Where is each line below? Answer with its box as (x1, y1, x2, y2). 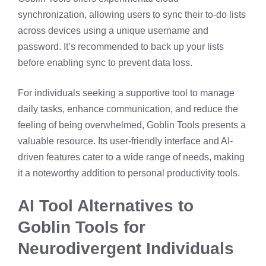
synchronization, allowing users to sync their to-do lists (18, 9, 246, 20)
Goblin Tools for (18, 217, 145, 236)
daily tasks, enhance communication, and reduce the (18, 103, 238, 114)
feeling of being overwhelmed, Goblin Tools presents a (18, 119, 246, 130)
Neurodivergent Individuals (18, 239, 234, 258)
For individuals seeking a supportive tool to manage (18, 87, 235, 98)
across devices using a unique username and (18, 25, 208, 36)
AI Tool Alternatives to (18, 196, 194, 215)
